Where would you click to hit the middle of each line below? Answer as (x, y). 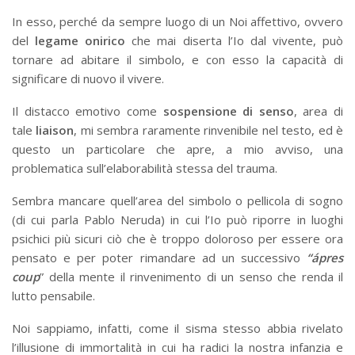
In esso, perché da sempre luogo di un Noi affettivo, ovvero (177, 21)
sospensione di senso (228, 111)
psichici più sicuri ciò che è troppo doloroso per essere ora (177, 238)
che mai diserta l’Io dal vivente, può (238, 40)
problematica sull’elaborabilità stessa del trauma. (145, 168)
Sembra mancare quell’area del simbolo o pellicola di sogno (177, 200)
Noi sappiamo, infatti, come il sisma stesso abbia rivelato (177, 328)
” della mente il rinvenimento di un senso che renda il (191, 276)
